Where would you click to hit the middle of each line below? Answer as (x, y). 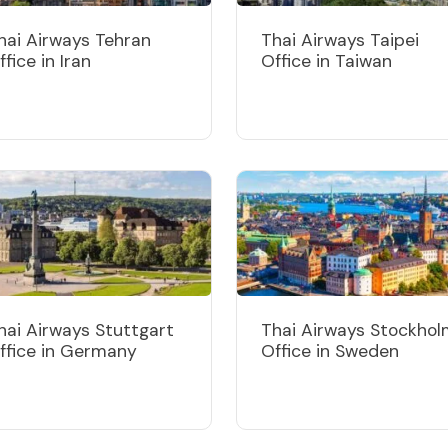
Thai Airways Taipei (340, 39)
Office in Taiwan (326, 60)
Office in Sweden (330, 350)
